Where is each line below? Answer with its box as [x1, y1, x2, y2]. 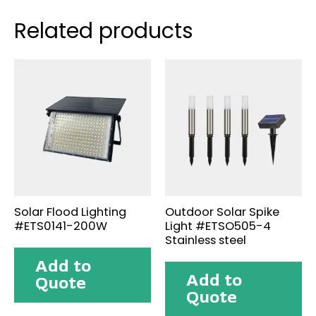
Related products [14, 16, 193, 46]
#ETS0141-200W [14, 217, 107, 234]
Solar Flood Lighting [14, 203, 126, 220]
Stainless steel [165, 231, 246, 248]
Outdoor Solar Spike [165, 203, 279, 220]
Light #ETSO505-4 [165, 217, 271, 234]
